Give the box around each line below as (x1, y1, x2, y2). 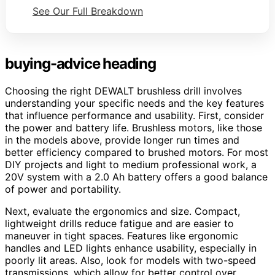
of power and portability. (5, 183, 121, 196)
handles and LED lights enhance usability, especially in (5, 242, 257, 255)
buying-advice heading (5, 55, 156, 73)
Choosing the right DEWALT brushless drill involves (5, 85, 242, 98)
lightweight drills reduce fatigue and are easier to (5, 217, 234, 230)
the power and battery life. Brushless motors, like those (5, 122, 262, 134)
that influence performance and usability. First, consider (5, 109, 264, 122)
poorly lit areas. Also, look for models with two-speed (5, 254, 256, 267)
